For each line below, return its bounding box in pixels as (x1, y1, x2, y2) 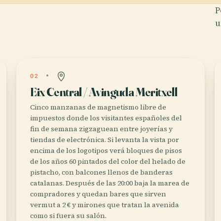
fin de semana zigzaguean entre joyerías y (30, 124, 173, 134)
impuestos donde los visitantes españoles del (30, 113, 183, 123)
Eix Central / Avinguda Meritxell (30, 85, 178, 99)
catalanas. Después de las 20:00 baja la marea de (30, 178, 190, 188)
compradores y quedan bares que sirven (30, 189, 167, 199)
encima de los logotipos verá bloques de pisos (30, 146, 183, 155)
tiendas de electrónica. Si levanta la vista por (30, 135, 180, 145)
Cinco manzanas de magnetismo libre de (30, 102, 167, 112)
